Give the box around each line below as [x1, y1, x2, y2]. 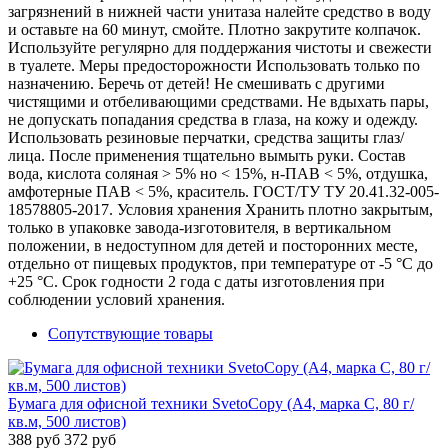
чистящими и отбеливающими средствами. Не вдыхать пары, [8, 93, 429, 111]
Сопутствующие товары [48, 325, 213, 343]
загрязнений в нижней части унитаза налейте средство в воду [8, 3, 431, 21]
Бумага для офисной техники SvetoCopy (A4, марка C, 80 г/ [8, 395, 414, 413]
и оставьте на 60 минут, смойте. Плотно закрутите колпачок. [8, 21, 421, 39]
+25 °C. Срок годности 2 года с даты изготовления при [8, 273, 385, 291]
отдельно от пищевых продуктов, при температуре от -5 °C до [8, 255, 433, 273]
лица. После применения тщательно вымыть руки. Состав [8, 147, 406, 165]
